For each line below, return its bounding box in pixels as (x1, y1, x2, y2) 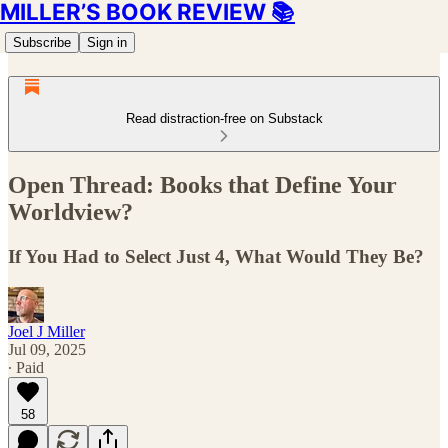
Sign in (87, 35, 127, 50)
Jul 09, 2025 (8, 340, 86, 358)
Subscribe (13, 35, 71, 50)
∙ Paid (8, 358, 44, 376)
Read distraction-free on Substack (125, 111, 323, 126)
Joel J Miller (8, 322, 85, 340)
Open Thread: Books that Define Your (8, 171, 397, 198)
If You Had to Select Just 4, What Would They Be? (8, 245, 424, 267)
